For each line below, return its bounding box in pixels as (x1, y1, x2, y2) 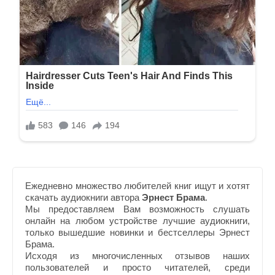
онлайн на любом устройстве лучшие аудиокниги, (25, 215, 250, 226)
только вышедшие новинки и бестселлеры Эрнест (25, 227, 250, 238)
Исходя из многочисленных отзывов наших (25, 250, 250, 261)
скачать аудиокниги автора (25, 192, 142, 203)
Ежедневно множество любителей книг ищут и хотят (25, 180, 250, 191)
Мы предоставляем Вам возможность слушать (25, 203, 250, 214)
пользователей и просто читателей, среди (25, 261, 250, 273)
